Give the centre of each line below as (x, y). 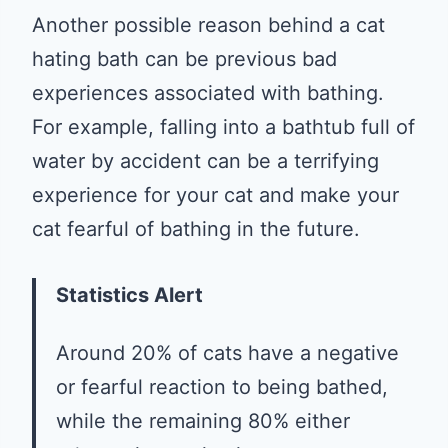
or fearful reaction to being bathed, (222, 386)
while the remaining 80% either (203, 420)
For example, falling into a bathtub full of (223, 126)
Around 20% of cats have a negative (227, 352)
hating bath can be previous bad (184, 58)
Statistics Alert (129, 294)
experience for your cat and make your (215, 194)
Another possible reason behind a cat (208, 24)
